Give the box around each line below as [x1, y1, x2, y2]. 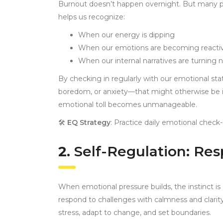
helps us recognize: [58, 12, 125, 22]
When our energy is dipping [78, 30, 175, 40]
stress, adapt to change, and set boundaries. [58, 208, 211, 218]
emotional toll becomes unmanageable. [58, 100, 197, 110]
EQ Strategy [67, 118, 111, 127]
